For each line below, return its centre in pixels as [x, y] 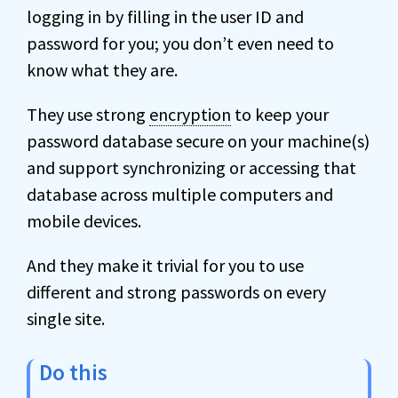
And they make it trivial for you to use [165, 265]
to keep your [280, 114]
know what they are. [102, 70]
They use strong [88, 114]
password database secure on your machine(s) [198, 141]
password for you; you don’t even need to [180, 43]
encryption [190, 114]
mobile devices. [84, 221]
